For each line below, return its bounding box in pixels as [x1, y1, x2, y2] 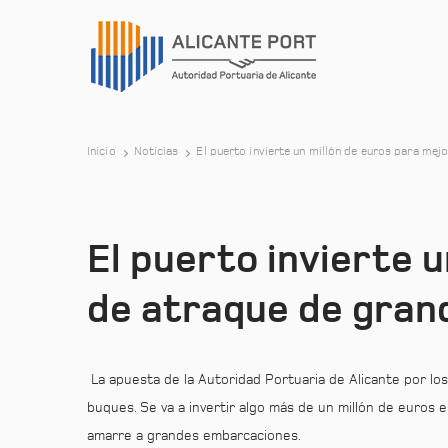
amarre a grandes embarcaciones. [87, 429, 301, 443]
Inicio [87, 146, 116, 158]
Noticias [133, 146, 179, 158]
